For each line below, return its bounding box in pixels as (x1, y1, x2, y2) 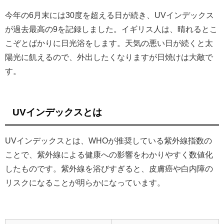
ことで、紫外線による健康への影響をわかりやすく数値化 (5, 150, 213, 158)
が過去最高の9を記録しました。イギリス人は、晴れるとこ (5, 25, 217, 33)
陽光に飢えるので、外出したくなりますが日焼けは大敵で (5, 53, 213, 61)
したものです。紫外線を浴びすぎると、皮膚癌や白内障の (5, 164, 213, 172)
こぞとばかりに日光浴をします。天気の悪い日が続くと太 (5, 39, 213, 47)
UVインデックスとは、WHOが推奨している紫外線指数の (5, 136, 212, 144)
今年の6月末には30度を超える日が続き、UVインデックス (5, 11, 214, 19)
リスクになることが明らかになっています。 (5, 178, 165, 186)
